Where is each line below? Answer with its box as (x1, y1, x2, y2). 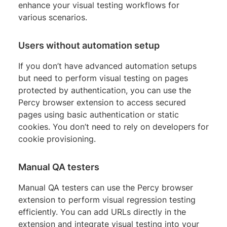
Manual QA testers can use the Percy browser (18, 182, 193, 193)
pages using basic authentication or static (18, 109, 179, 120)
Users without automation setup (18, 40, 160, 51)
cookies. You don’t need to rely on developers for (18, 122, 209, 132)
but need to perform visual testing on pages (18, 73, 188, 84)
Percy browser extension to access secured (18, 97, 186, 108)
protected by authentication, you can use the (18, 85, 191, 96)
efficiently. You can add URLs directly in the (18, 207, 186, 217)
